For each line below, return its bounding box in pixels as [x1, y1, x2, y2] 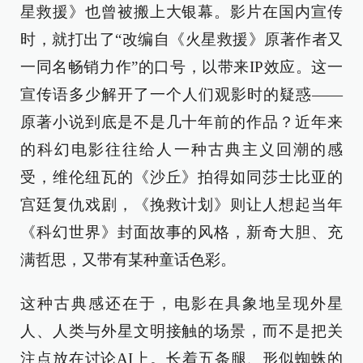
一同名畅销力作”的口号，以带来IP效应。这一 [20, 58, 343, 75]
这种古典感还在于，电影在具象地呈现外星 [20, 295, 343, 312]
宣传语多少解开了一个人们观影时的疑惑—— [20, 86, 343, 103]
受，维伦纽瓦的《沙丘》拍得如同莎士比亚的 [20, 169, 343, 186]
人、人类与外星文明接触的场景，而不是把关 [20, 322, 343, 340]
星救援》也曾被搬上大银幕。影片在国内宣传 [20, 3, 343, 20]
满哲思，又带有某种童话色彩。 [20, 251, 236, 268]
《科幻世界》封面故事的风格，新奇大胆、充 [20, 224, 343, 241]
